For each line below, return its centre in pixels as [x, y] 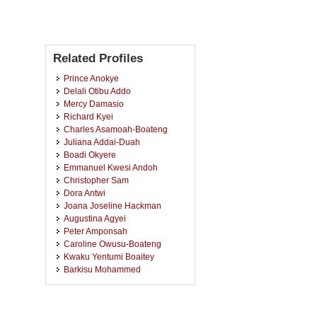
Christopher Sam [96, 180]
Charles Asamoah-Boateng [116, 129]
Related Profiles [98, 58]
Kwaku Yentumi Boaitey [109, 257]
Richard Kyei [88, 116]
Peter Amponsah [96, 231]
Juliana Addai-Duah [102, 142]
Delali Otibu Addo [97, 91]
